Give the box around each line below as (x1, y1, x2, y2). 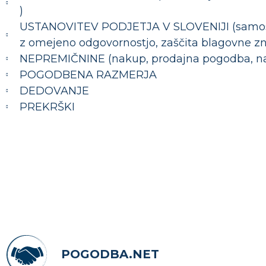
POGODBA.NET (61, 247, 159, 262)
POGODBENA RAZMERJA (19, 68, 157, 81)
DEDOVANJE (19, 84, 89, 97)
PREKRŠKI (19, 100, 75, 113)
